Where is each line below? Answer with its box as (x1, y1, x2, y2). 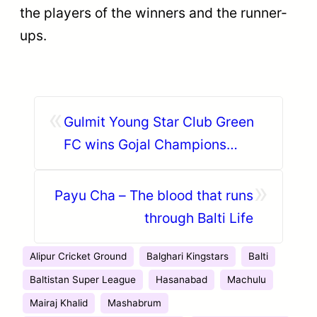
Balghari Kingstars (146, 250, 229, 262)
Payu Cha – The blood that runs (54, 186, 253, 204)
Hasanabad (156, 273, 207, 285)
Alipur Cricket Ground (30, 250, 127, 262)
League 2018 (64, 158, 146, 175)
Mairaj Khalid (30, 296, 88, 309)
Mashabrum (108, 296, 161, 309)
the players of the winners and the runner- (20, 4, 287, 22)
